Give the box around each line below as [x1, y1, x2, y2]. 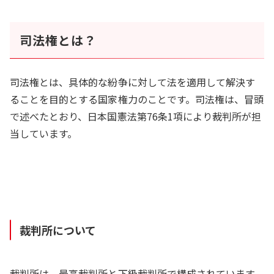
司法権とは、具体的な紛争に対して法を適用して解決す [10, 74, 256, 89]
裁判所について [20, 221, 97, 238]
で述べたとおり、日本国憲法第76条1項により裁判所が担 [10, 108, 262, 124]
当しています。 [10, 125, 78, 141]
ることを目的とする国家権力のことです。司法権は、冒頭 [10, 91, 264, 106]
